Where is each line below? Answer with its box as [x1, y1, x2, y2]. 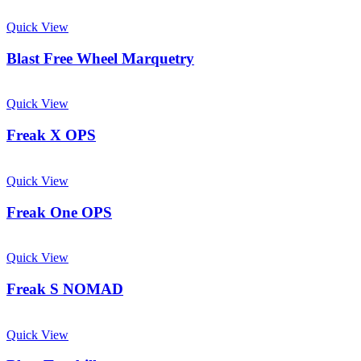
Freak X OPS [6, 127, 96, 144]
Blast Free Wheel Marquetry [6, 49, 194, 67]
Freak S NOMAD [6, 280, 123, 298]
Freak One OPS [6, 203, 112, 221]
